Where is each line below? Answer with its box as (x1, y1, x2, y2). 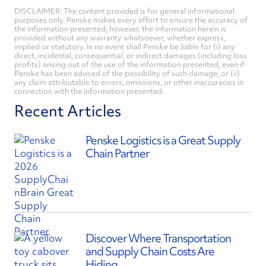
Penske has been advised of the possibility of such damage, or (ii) (14, 68, 240, 78)
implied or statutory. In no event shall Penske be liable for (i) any (14, 41, 235, 52)
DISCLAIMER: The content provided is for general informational (14, 5, 235, 16)
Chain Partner (85, 145, 149, 161)
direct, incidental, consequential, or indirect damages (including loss (14, 50, 247, 61)
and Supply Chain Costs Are (85, 243, 214, 259)
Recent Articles (14, 100, 121, 121)
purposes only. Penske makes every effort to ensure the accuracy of (14, 14, 248, 25)
